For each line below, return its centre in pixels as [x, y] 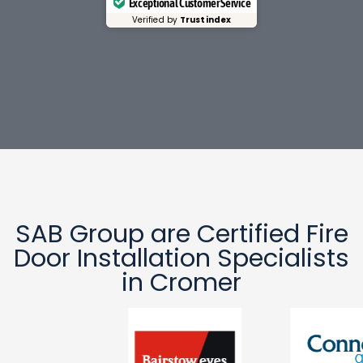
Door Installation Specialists [181, 258]
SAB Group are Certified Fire [181, 234]
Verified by [156, 20]
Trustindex [206, 20]
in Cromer [181, 283]
